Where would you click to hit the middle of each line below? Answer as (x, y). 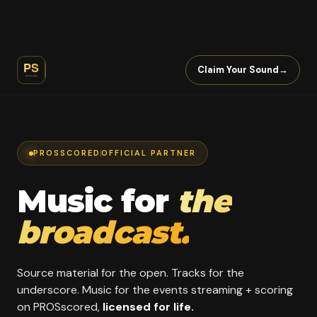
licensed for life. (148, 307)
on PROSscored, (60, 307)
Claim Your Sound (238, 70)
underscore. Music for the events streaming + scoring (155, 290)
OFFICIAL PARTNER (148, 153)
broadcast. (103, 232)
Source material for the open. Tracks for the (131, 273)
